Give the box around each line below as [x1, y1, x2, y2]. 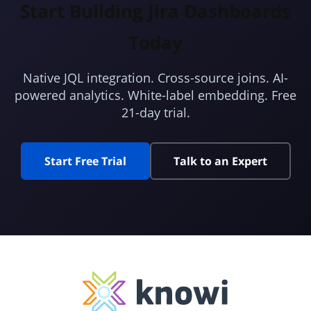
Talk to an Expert [173, 153, 267, 169]
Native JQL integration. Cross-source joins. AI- [23, 69, 288, 87]
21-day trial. [121, 104, 190, 121]
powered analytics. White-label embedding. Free [15, 87, 296, 104]
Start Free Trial [44, 153, 126, 169]
